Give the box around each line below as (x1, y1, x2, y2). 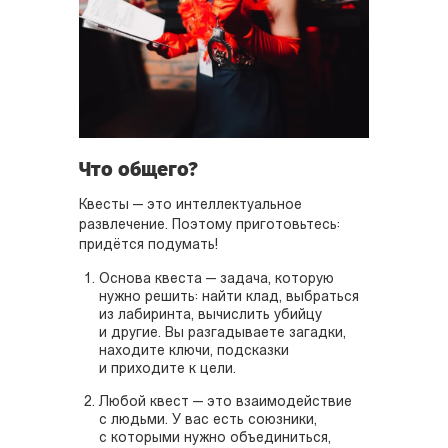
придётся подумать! (79, 238, 218, 254)
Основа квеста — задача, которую (99, 272, 334, 288)
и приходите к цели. (99, 362, 236, 378)
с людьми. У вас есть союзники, (99, 413, 317, 429)
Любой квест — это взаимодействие (99, 395, 352, 411)
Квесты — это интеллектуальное (79, 198, 302, 214)
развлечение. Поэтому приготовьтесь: (79, 218, 340, 234)
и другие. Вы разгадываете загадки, (99, 326, 346, 342)
